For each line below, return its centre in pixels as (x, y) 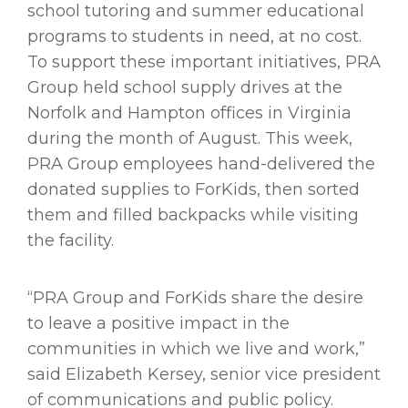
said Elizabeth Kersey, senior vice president (204, 375)
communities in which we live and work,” (196, 349)
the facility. (71, 241)
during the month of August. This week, (190, 139)
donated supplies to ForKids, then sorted (194, 190)
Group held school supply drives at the (185, 88)
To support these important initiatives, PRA (204, 62)
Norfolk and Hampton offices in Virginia (189, 113)
